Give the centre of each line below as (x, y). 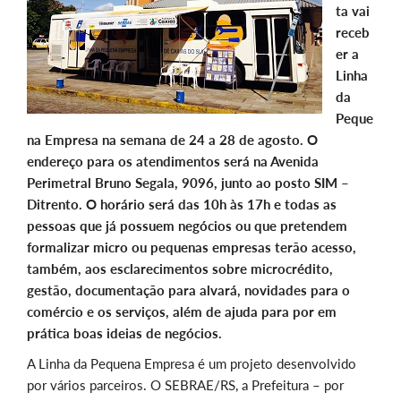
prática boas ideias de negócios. (124, 333)
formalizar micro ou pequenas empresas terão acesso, (192, 247)
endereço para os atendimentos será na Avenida (173, 162)
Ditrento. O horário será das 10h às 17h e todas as (182, 205)
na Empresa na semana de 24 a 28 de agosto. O (172, 140)
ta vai (353, 11)
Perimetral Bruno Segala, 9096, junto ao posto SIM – (188, 183)
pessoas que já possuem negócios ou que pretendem (187, 226)
